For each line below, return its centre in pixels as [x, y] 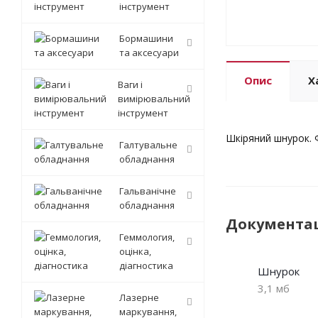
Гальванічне [148, 191]
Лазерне [139, 298]
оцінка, [135, 252]
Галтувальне [148, 145]
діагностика [146, 266]
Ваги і [130, 85]
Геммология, [147, 237]
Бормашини [146, 39]
